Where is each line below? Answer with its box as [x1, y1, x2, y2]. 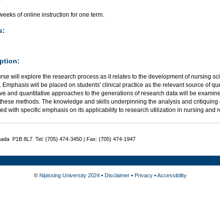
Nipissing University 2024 [39, 172, 100, 178]
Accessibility [157, 172, 187, 178]
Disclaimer [104, 172, 130, 178]
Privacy [134, 172, 153, 178]
